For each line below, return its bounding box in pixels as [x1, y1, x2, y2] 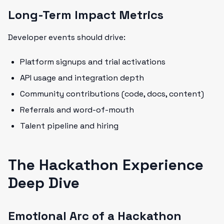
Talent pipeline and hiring [20, 120, 118, 131]
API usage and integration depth [20, 72, 144, 83]
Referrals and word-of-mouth [20, 104, 134, 115]
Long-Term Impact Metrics [8, 7, 163, 22]
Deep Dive [8, 173, 79, 192]
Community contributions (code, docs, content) [20, 88, 204, 99]
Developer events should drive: [8, 32, 125, 42]
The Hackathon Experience [8, 155, 203, 174]
